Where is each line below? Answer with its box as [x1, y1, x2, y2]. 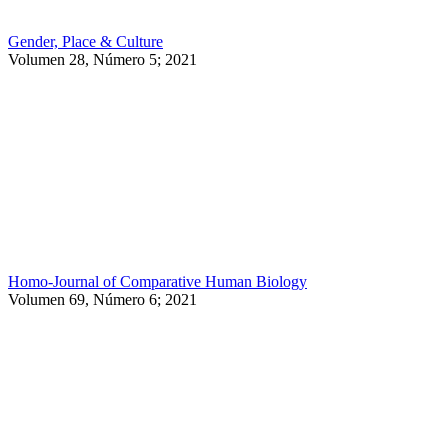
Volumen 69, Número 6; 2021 [8, 290, 197, 308]
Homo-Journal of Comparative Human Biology [8, 272, 307, 290]
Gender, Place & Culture [8, 32, 163, 50]
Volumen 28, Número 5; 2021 [8, 50, 197, 68]
